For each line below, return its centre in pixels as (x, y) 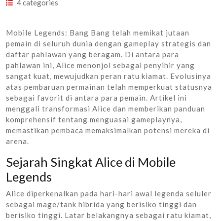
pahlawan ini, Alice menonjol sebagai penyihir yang (100, 65)
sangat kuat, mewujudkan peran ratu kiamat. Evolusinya (109, 76)
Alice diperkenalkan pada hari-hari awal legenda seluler (109, 193)
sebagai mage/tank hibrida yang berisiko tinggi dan (101, 204)
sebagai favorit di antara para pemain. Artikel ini (96, 97)
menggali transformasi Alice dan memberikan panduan (106, 108)
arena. (18, 141)
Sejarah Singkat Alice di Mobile (91, 162)
